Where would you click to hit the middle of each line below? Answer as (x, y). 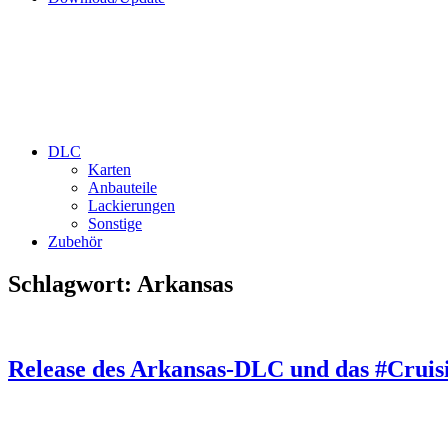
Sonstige (115, 223)
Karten (109, 169)
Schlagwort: (72, 283)
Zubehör (75, 241)
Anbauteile (122, 187)
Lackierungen (131, 205)
